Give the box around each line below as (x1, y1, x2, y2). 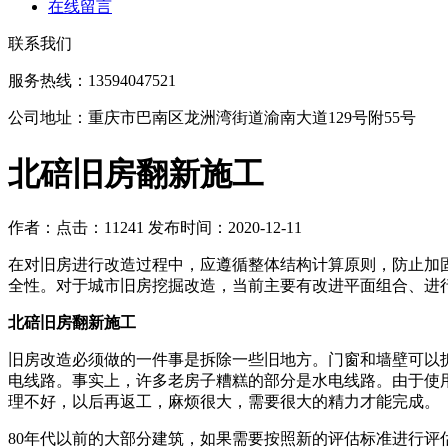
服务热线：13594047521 (8, 72, 176, 90)
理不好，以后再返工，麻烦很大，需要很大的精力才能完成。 (8, 393, 440, 411)
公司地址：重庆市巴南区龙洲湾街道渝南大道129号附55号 (8, 109, 416, 127)
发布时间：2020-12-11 (144, 219, 302, 237)
